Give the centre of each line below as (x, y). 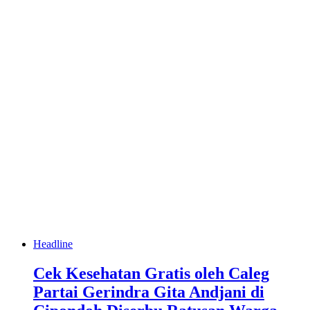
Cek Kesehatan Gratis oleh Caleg (151, 273)
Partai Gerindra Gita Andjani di (149, 292)
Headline (53, 244)
